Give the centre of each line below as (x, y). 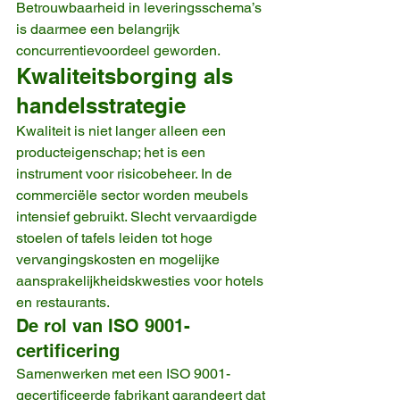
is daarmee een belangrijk (100, 29)
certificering (68, 350)
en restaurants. (63, 302)
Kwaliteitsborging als (128, 75)
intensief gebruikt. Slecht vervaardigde (138, 216)
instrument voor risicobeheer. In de (126, 173)
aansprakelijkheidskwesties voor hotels (142, 280)
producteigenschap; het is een (112, 152)
